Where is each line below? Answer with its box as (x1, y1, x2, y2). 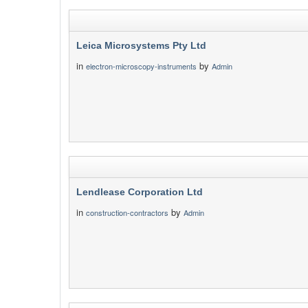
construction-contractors (86, 207, 168, 218)
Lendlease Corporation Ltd (76, 186, 203, 197)
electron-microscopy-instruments (86, 60, 197, 71)
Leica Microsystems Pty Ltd (76, 40, 206, 51)
